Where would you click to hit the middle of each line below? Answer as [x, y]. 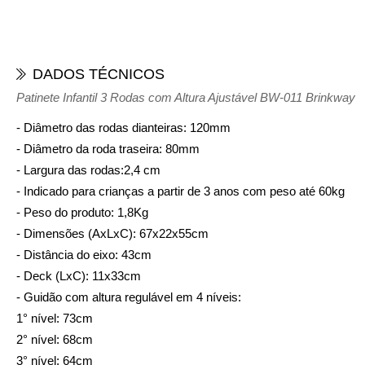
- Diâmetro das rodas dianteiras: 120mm [123, 128]
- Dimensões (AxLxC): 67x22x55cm [112, 233]
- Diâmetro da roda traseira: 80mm [108, 149]
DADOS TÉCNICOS [99, 74]
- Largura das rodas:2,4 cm [88, 170]
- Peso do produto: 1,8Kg [82, 212]
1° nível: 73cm [55, 318]
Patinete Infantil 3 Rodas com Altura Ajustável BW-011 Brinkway [186, 97]
